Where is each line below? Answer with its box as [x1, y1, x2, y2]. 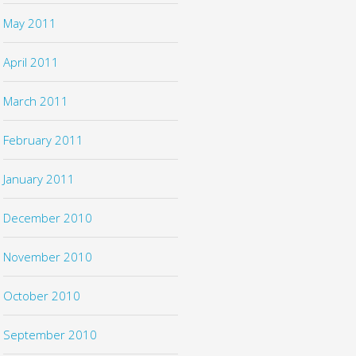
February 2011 [2, 131, 83, 148]
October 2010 [2, 287, 80, 304]
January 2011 [2, 170, 75, 187]
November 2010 [2, 248, 92, 265]
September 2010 [2, 326, 97, 342]
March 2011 [2, 92, 68, 109]
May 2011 [2, 14, 56, 31]
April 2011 [2, 53, 59, 70]
